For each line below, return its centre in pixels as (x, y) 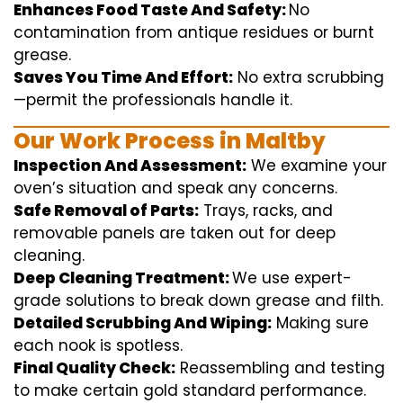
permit (52, 100)
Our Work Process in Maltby (170, 141)
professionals (164, 100)
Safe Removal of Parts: (106, 211)
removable (56, 233)
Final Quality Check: (94, 368)
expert (318, 278)
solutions (100, 301)
